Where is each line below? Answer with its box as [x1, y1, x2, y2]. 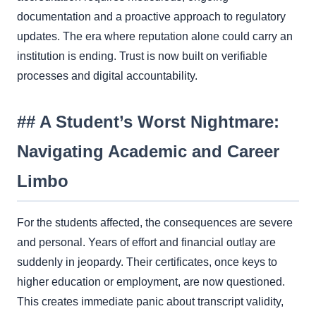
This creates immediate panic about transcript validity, [17, 295, 284, 308]
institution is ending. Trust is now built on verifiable [17, 49, 267, 62]
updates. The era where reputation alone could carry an [17, 30, 293, 42]
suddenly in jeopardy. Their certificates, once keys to [17, 255, 277, 268]
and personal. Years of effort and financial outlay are [17, 236, 276, 248]
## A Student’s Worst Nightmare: [17, 111, 279, 131]
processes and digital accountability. [17, 69, 197, 82]
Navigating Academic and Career [17, 141, 279, 161]
